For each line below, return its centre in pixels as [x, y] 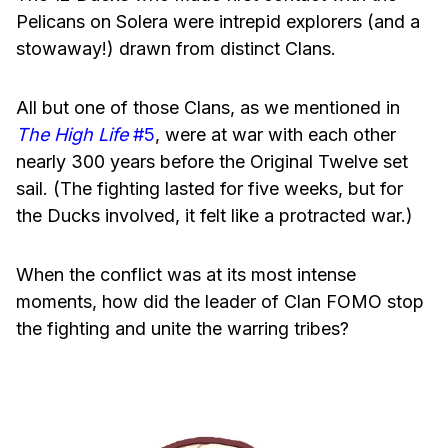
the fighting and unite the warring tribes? [182, 329]
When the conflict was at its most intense [186, 275]
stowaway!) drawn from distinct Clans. [176, 49]
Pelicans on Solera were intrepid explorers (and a [218, 22]
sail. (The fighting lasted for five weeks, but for [209, 189]
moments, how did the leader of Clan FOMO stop [220, 302]
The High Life [72, 135]
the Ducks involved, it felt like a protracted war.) [214, 216]
